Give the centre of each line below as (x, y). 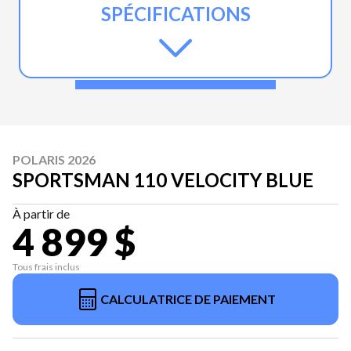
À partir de (41, 213)
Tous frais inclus (46, 266)
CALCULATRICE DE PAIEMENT (188, 299)
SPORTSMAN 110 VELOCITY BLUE (163, 179)
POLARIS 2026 (54, 159)
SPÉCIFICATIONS (175, 13)
